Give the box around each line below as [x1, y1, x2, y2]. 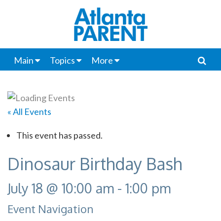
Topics [49, 55, 75, 66]
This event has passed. [16, 129, 103, 141]
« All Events [7, 106, 51, 117]
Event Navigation [7, 201, 93, 216]
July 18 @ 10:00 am [7, 179, 114, 196]
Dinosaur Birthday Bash [7, 152, 182, 174]
